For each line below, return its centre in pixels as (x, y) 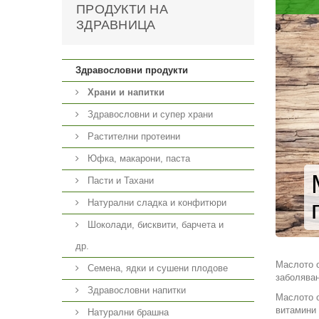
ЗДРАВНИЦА (116, 25)
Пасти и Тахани (119, 181)
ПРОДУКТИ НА (122, 9)
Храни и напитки (126, 92)
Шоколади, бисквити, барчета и (154, 225)
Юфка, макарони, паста (137, 158)
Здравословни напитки (135, 290)
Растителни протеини (132, 136)
